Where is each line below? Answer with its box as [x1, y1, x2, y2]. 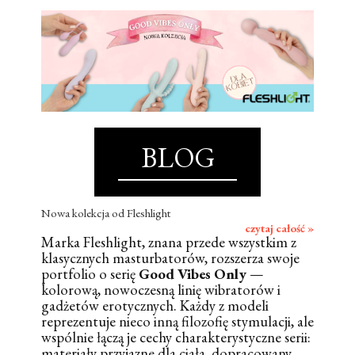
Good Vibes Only [139, 263, 246, 284]
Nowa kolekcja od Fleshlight [41, 204, 170, 220]
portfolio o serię [41, 263, 139, 284]
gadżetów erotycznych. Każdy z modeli [41, 295, 269, 315]
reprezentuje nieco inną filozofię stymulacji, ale [41, 311, 314, 331]
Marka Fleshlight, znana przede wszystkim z [41, 231, 296, 252]
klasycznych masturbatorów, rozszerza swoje [41, 247, 300, 268]
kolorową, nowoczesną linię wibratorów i [41, 279, 281, 300]
